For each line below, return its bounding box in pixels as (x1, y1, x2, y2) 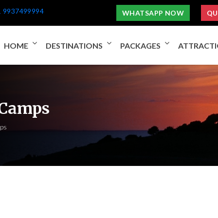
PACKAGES (120, 40, 161, 50)
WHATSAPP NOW (122, 9, 184, 17)
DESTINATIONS (46, 40, 103, 50)
